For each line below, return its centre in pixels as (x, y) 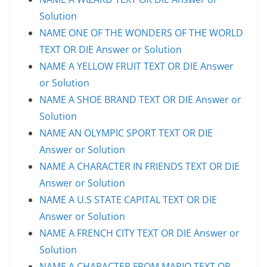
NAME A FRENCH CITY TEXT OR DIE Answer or (139, 233)
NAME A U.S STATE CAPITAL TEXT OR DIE (128, 199)
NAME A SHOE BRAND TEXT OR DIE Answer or (140, 99)
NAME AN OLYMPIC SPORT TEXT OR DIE (126, 133)
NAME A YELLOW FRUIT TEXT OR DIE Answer (136, 66)
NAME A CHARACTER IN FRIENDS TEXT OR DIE (139, 166)
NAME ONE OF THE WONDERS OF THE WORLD (141, 32)
